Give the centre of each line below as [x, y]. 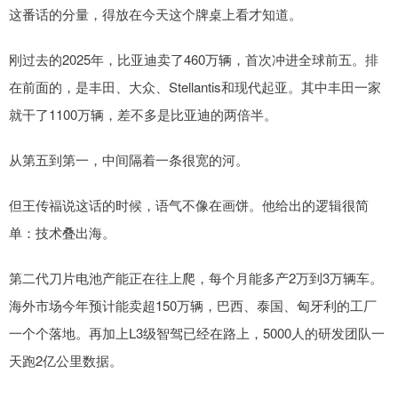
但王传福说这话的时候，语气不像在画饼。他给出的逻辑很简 [189, 205]
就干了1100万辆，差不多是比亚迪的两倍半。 [143, 115]
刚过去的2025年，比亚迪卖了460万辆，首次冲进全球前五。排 [194, 60]
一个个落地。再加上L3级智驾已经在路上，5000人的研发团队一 [197, 333]
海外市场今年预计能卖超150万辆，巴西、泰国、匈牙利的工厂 [193, 306]
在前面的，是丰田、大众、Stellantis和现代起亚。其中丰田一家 [195, 87]
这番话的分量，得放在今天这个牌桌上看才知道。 [155, 14]
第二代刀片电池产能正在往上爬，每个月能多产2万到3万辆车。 [196, 278]
